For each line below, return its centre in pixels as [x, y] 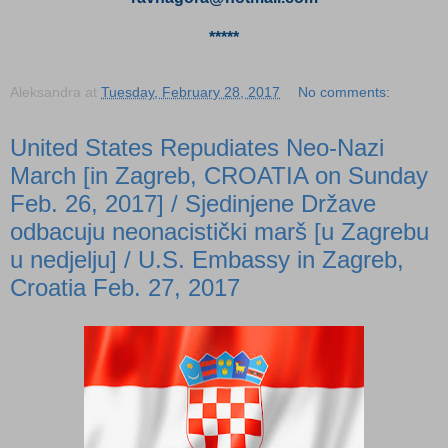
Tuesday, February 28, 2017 [190, 91]
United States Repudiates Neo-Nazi [197, 147]
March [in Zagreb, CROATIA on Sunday [219, 175]
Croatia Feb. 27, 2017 [125, 287]
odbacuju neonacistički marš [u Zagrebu [219, 231]
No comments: [344, 91]
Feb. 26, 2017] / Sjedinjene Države [193, 203]
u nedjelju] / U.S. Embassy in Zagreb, [207, 259]
